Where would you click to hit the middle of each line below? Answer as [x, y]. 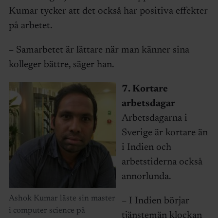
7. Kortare [145, 89]
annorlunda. [146, 177]
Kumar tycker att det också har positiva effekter [108, 11]
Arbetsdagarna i [154, 118]
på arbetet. [30, 26]
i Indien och [146, 148]
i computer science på [47, 211]
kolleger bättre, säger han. [61, 65]
